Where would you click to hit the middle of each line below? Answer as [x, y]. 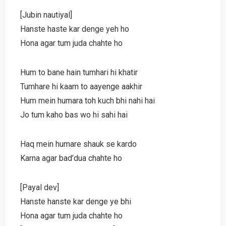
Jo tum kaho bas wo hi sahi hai [74, 115]
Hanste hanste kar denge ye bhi [76, 201]
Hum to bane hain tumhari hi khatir [79, 72]
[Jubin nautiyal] [46, 15]
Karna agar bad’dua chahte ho [71, 158]
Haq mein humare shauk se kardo [78, 144]
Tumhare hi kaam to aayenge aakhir [81, 86]
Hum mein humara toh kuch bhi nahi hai [88, 100]
